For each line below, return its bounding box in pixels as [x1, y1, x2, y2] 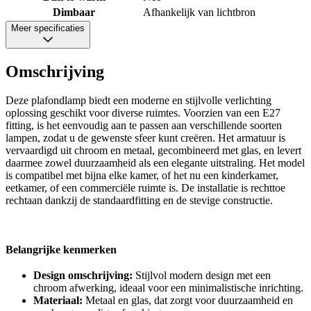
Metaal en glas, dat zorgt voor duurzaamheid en [83, 294, 293, 307]
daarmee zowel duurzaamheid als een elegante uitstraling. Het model [6, 157, 305, 169]
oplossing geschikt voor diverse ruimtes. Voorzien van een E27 [6, 107, 280, 119]
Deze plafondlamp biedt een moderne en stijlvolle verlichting [6, 94, 271, 107]
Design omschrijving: [33, 269, 133, 282]
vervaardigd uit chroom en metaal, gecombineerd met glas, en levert [6, 144, 301, 157]
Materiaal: [33, 294, 83, 307]
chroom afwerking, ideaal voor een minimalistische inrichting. [33, 282, 303, 294]
